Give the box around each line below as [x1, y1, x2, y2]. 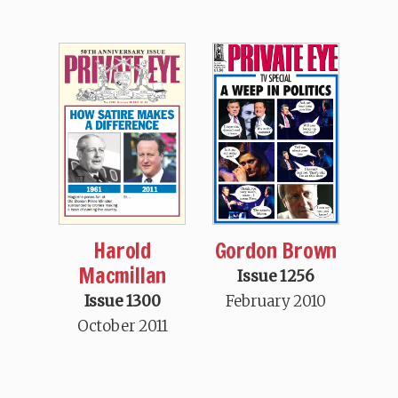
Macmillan [78, 260, 167, 291]
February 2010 [226, 291, 326, 312]
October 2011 [76, 316, 168, 337]
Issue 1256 [237, 267, 314, 287]
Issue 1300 [84, 291, 161, 312]
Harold [93, 235, 152, 267]
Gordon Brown [214, 235, 338, 267]
